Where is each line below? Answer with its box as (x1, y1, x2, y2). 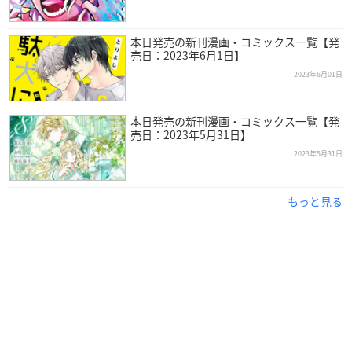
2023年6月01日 (294, 69, 343, 80)
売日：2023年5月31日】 (130, 126, 251, 143)
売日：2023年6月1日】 (130, 47, 245, 64)
